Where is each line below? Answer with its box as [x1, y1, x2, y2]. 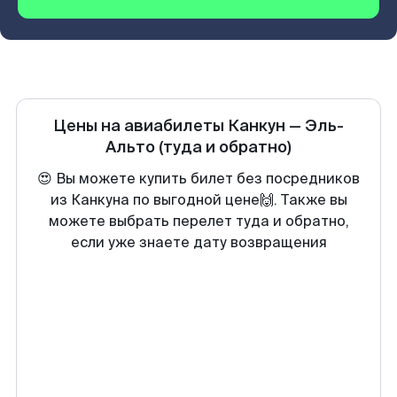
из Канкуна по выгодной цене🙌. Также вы [50, 191, 347, 209]
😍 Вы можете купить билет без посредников [37, 169, 360, 188]
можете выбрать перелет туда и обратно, [48, 212, 349, 230]
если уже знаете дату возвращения [70, 233, 327, 252]
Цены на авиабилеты [53, 115, 228, 136]
